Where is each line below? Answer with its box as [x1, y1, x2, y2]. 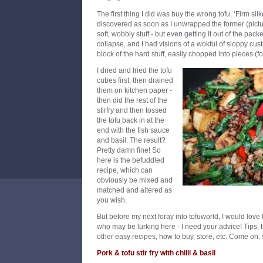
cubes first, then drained [97, 76, 173, 85]
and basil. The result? [97, 136, 166, 144]
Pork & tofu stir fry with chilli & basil [97, 249, 215, 257]
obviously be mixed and [97, 176, 173, 184]
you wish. [97, 196, 127, 204]
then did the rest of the [97, 96, 167, 104]
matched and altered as [97, 186, 172, 194]
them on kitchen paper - [97, 86, 172, 95]
